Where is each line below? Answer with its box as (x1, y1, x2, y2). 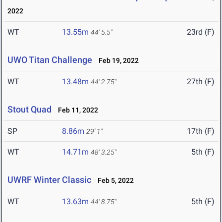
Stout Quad (7, 104, 52, 115)
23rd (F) (187, 27, 215, 37)
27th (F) (187, 77, 215, 87)
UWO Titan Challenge (7, 55, 92, 65)
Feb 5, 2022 (93, 176, 134, 185)
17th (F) (187, 126, 215, 136)
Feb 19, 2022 (94, 56, 139, 65)
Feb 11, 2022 (54, 106, 98, 114)
